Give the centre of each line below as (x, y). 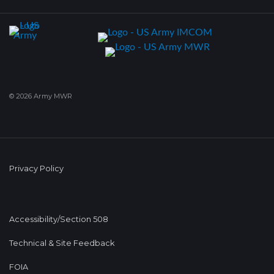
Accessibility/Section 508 (59, 219)
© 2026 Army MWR (41, 96)
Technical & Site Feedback (62, 243)
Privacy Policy (36, 168)
